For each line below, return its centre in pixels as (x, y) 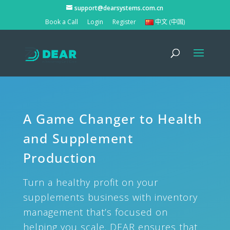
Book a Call (61, 22)
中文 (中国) (170, 22)
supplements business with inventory (110, 197)
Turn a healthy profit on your (90, 182)
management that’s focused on (95, 212)
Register (124, 22)
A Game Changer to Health (112, 119)
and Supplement (78, 138)
